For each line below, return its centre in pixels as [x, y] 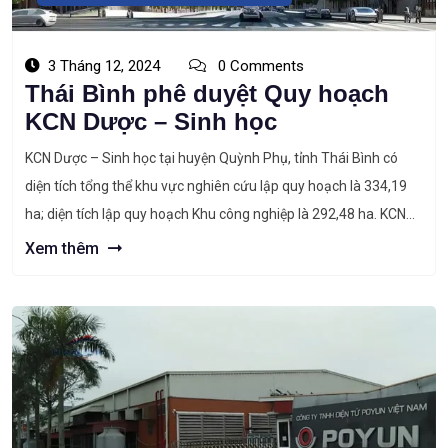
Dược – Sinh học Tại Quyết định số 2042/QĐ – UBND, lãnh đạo [216, 242]
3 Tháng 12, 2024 [104, 66]
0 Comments [259, 66]
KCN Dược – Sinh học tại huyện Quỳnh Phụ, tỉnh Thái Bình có [211, 158]
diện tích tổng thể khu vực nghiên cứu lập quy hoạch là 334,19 [216, 186]
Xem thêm [64, 248]
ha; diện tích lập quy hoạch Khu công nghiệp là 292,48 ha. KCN [215, 214]
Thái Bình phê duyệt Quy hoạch [207, 93]
